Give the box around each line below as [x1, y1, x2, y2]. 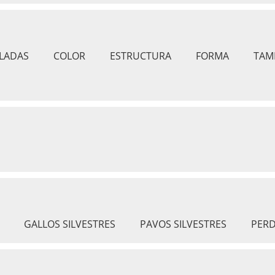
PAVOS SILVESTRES [140, 217, 227, 231]
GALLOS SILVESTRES [24, 217, 115, 231]
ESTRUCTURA [110, 49, 171, 63]
